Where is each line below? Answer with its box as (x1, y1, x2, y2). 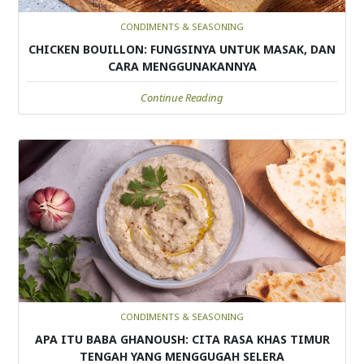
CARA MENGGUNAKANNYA (107, 58, 257, 74)
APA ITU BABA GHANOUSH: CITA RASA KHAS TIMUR (34, 331, 330, 347)
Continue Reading (141, 89, 223, 105)
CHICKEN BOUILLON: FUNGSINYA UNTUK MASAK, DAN (28, 41, 336, 57)
